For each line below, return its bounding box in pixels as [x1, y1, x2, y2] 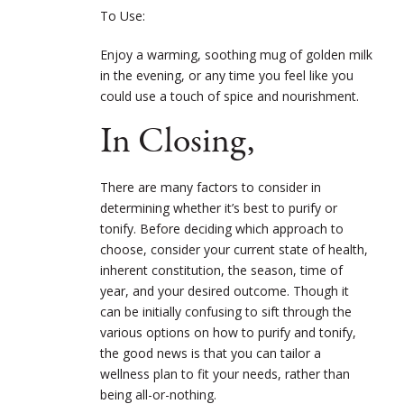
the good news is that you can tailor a [100, 344, 321, 362]
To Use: [100, 6, 149, 24]
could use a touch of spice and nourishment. [100, 87, 363, 105]
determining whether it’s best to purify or [100, 198, 337, 216]
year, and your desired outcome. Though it [100, 281, 349, 299]
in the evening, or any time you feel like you [100, 66, 353, 84]
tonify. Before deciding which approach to [100, 219, 344, 237]
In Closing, [100, 116, 262, 167]
